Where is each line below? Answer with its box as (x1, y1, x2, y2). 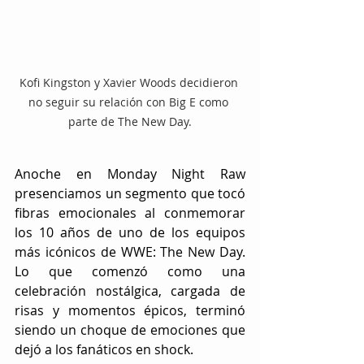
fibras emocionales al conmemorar (15, 203, 245, 222)
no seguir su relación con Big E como (28, 93, 232, 110)
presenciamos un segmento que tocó (15, 184, 245, 202)
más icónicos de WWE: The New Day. (15, 242, 245, 261)
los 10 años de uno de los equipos (15, 223, 245, 241)
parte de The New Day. (68, 113, 192, 129)
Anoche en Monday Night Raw (15, 164, 245, 183)
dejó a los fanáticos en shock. (15, 340, 193, 358)
